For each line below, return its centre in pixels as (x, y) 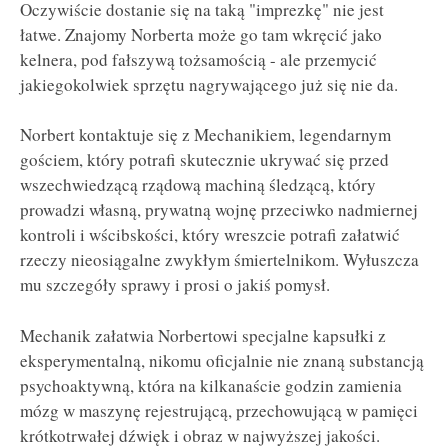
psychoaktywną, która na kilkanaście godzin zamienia (211, 385)
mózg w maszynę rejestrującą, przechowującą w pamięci (219, 410)
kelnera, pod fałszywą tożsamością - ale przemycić (198, 59)
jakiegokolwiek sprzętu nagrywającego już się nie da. (209, 84)
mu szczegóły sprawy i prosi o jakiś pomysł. (175, 285)
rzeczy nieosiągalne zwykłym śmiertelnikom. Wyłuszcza (219, 260)
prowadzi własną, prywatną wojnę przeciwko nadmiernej (219, 210)
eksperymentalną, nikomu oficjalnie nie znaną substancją (222, 360)
